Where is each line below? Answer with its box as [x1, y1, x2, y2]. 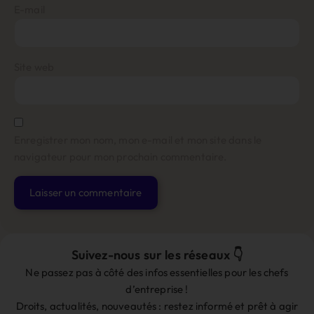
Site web [14, 60, 55, 74]
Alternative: [14, 221, 71, 235]
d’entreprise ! [125, 282, 189, 296]
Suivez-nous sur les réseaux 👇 [71, 246, 243, 263]
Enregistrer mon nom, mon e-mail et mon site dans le [14, 133, 262, 147]
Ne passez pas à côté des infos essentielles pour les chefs [25, 265, 289, 279]
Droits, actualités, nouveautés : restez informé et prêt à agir [15, 299, 299, 313]
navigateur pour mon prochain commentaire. [14, 150, 227, 164]
